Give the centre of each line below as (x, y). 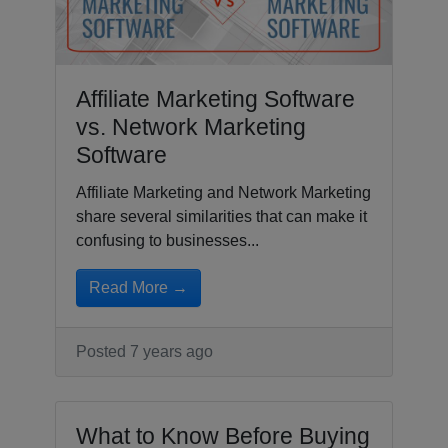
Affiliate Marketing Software (215, 98)
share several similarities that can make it (221, 216)
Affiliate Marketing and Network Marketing (223, 192)
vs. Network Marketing (191, 126)
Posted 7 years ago (144, 351)
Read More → (138, 287)
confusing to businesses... (167, 240)
